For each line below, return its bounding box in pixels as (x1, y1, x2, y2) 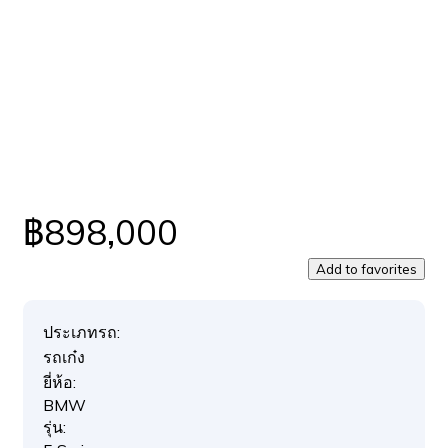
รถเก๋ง (43, 347, 85, 367)
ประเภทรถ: (43, 322, 120, 342)
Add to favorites (316, 261, 417, 277)
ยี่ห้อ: (43, 372, 76, 392)
